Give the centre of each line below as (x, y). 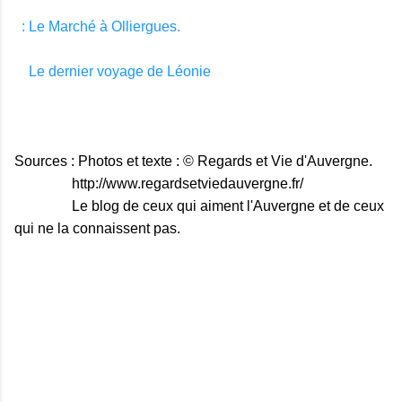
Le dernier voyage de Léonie (118, 71)
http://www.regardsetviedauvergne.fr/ (159, 183)
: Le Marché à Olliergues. (101, 26)
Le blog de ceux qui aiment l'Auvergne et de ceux (199, 205)
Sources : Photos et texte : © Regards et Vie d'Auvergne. (193, 161)
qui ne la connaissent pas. (97, 228)
